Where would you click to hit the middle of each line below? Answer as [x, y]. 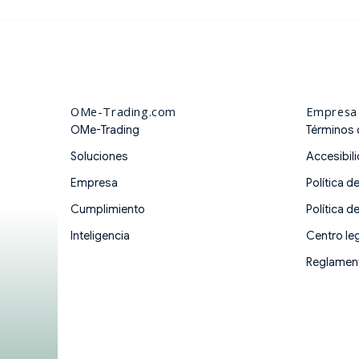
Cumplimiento [108, 209]
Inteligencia [100, 235]
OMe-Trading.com [123, 111]
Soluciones [99, 156]
